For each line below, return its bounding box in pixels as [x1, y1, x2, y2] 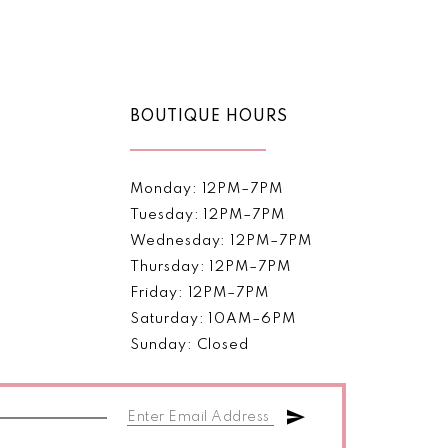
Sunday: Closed [130, 338, 250, 353]
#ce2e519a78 [185, 48, 296, 66]
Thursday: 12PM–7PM [130, 260, 291, 275]
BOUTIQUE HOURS [130, 109, 289, 126]
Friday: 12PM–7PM [130, 286, 270, 301]
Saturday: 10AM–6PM [130, 312, 296, 327]
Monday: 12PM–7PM [130, 182, 284, 197]
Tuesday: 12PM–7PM [130, 208, 285, 223]
